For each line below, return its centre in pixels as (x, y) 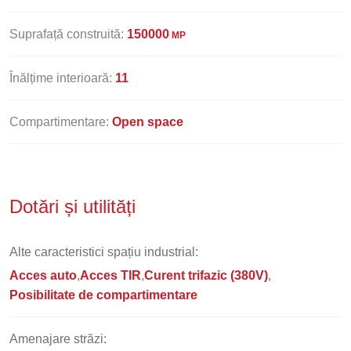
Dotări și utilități (75, 206)
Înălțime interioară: (62, 78)
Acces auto (43, 275)
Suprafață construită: (68, 34)
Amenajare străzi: (58, 339)
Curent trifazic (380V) (206, 275)
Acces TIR (110, 275)
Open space (148, 122)
